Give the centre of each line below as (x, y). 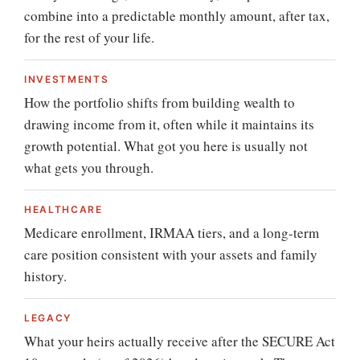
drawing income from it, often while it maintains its (169, 124)
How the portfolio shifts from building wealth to (160, 102)
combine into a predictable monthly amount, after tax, (177, 16)
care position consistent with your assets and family (171, 254)
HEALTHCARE (63, 209)
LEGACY (48, 318)
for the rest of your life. (89, 37)
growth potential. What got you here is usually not (166, 146)
